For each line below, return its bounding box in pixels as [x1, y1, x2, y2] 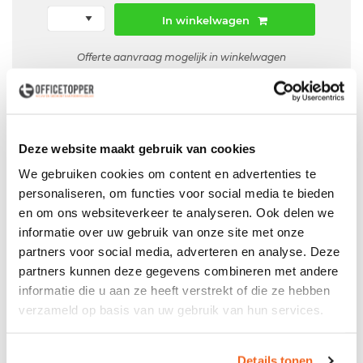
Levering [32, 169, 83, 184]
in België [83, 169, 137, 184]
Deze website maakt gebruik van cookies [19, 141, 256, 155]
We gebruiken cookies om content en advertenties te [19, 166, 316, 181]
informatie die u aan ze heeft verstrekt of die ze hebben [19, 283, 330, 297]
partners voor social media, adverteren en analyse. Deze [19, 244, 340, 258]
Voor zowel [32, 198, 97, 213]
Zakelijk [181, 198, 227, 213]
